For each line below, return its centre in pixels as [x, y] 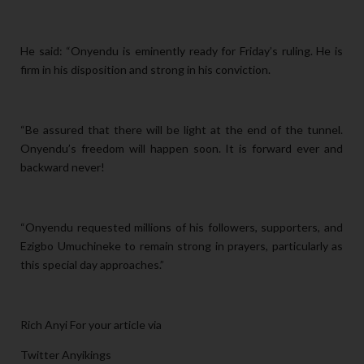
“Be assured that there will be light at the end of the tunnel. [182, 130]
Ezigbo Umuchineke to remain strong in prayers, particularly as [182, 246]
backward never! [63, 167]
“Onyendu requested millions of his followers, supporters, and [182, 227]
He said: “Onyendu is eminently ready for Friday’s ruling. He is [182, 51]
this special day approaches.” [92, 265]
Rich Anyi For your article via [91, 325]
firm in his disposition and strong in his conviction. [145, 70]
